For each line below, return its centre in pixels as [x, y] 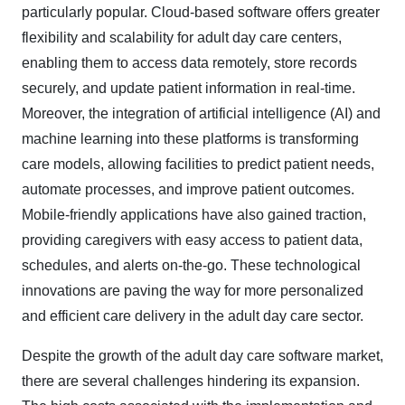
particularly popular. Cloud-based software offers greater [201, 12]
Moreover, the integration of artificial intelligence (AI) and [201, 113]
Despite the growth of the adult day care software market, [202, 356]
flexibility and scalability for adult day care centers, [182, 38]
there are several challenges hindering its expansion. [191, 381]
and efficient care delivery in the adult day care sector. [193, 316]
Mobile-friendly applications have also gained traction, [194, 215]
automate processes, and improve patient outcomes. [188, 189]
